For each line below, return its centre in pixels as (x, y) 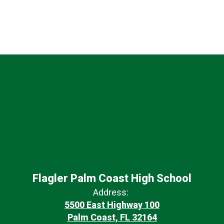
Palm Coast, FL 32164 (112, 217)
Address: (111, 192)
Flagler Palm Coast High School (112, 178)
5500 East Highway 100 (112, 205)
